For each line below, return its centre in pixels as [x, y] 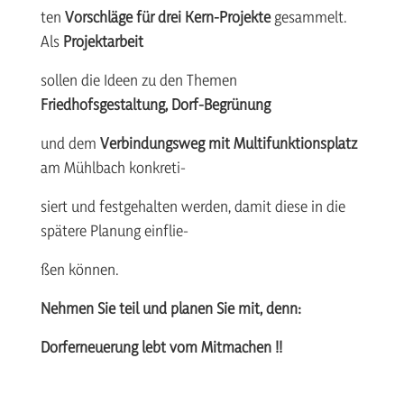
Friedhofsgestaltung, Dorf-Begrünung [155, 104]
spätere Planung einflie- [114, 230]
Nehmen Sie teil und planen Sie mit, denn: [170, 308]
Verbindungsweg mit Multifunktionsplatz [228, 143]
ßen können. [79, 269]
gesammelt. [308, 17]
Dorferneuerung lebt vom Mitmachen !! [161, 347]
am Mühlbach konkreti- [113, 167]
